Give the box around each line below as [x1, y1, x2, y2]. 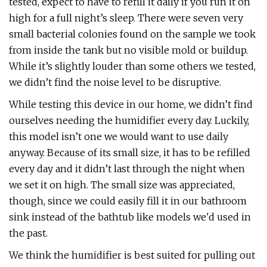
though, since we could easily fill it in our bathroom [9, 195, 247, 207]
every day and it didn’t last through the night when [9, 163, 245, 175]
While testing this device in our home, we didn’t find [9, 98, 253, 110]
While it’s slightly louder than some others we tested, [9, 60, 256, 72]
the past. [9, 227, 48, 239]
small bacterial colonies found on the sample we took [9, 28, 256, 40]
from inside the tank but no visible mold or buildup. [9, 44, 248, 56]
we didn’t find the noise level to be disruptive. [9, 76, 221, 88]
